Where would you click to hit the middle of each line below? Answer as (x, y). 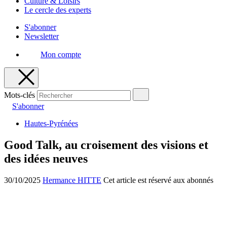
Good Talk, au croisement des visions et (106, 145)
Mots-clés (20, 95)
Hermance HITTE (72, 180)
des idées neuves (46, 158)
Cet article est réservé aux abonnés (158, 180)
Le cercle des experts (58, 10)
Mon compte (61, 54)
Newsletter (42, 36)
